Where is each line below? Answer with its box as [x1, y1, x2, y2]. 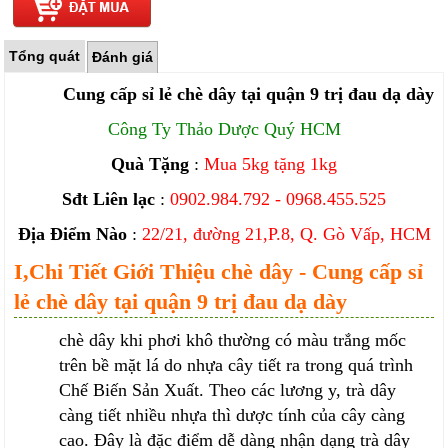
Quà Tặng [111, 154, 189, 175]
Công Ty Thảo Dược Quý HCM [107, 119, 341, 140]
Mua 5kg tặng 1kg [204, 154, 337, 175]
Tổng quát [9, 48, 81, 65]
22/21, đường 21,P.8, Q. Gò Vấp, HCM [141, 224, 431, 245]
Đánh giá [92, 49, 154, 66]
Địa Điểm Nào [17, 224, 127, 245]
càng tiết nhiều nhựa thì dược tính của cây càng [59, 405, 406, 426]
